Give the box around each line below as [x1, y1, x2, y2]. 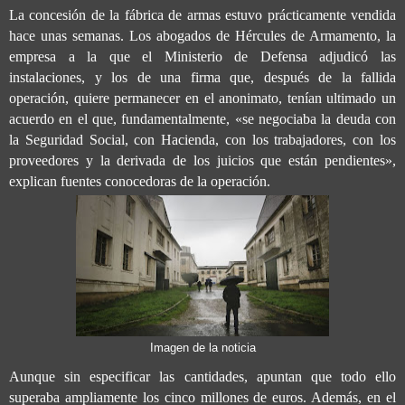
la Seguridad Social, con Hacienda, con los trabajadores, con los [9, 132, 396, 148]
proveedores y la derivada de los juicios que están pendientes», [9, 153, 396, 169]
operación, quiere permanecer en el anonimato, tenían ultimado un [9, 90, 396, 107]
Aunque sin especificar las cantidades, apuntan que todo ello [9, 369, 396, 385]
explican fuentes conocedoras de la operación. [9, 174, 270, 190]
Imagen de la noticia [149, 342, 256, 355]
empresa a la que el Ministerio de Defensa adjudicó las [9, 49, 396, 65]
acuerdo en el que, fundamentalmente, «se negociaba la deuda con [9, 111, 396, 127]
